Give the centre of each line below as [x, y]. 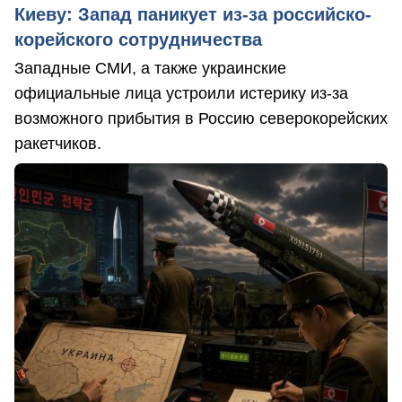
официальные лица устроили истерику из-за [181, 94]
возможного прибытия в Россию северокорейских [201, 119]
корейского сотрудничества [138, 40]
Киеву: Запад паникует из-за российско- [193, 15]
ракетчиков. [58, 144]
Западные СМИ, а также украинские [150, 69]
